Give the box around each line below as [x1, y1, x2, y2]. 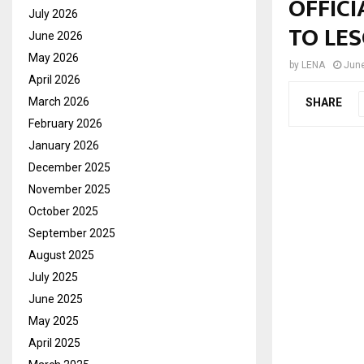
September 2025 [28, 226, 115, 240]
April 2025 [28, 336, 80, 349]
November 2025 [28, 182, 110, 196]
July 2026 [28, 6, 78, 20]
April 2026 [28, 72, 80, 86]
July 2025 [28, 270, 78, 284]
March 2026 [28, 94, 89, 108]
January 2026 [28, 138, 99, 152]
